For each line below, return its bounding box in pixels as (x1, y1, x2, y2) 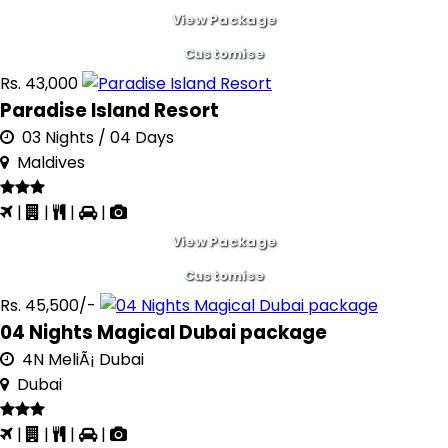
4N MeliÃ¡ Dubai (14, 348, 144, 371)
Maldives (9, 151, 85, 174)
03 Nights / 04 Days (14, 126, 174, 149)
